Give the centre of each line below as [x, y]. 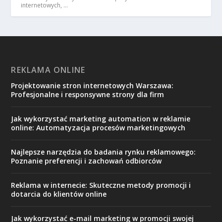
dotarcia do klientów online [59, 194]
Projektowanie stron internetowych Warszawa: [92, 85]
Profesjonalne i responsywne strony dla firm [88, 94]
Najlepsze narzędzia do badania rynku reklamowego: [104, 152]
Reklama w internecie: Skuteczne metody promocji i [101, 185]
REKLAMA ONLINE [48, 70]
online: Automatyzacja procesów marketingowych [98, 127]
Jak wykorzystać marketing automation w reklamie [101, 118]
